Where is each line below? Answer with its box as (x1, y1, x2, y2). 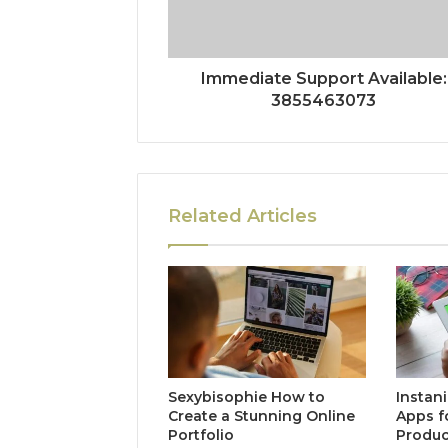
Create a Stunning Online (168, 406, 355, 425)
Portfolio (168, 425, 234, 444)
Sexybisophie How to (168, 387, 325, 406)
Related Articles (168, 205, 317, 228)
